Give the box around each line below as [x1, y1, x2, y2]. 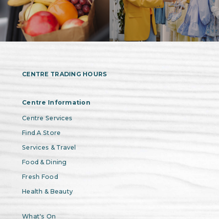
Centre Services [22, 114, 73, 122]
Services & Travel [22, 143, 76, 151]
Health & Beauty [22, 187, 73, 195]
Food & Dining [22, 158, 67, 166]
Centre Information [22, 98, 91, 106]
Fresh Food [22, 173, 58, 180]
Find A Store [22, 129, 61, 136]
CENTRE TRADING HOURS [22, 70, 107, 78]
